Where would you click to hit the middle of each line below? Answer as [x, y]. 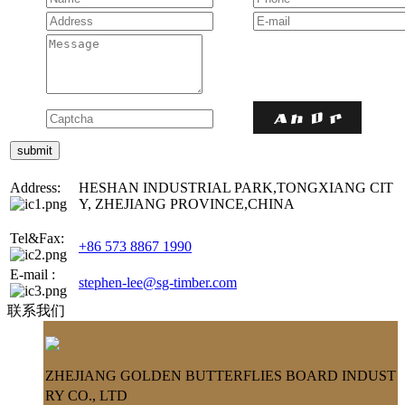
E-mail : [33, 274]
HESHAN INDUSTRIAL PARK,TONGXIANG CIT [236, 187]
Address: [35, 187]
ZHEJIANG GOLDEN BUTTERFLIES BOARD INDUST [221, 375]
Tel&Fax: [37, 238]
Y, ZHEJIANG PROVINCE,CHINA [187, 203]
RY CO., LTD [86, 395]
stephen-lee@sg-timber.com [158, 282]
